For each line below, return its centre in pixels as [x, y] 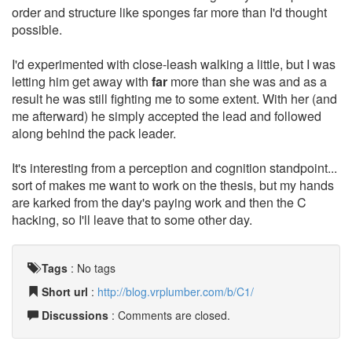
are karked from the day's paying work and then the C [159, 202]
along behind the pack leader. [94, 133]
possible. [37, 29]
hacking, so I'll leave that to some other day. [132, 220]
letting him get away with [82, 81]
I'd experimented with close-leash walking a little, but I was [174, 64]
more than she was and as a [247, 81]
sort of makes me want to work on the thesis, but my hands [173, 185]
